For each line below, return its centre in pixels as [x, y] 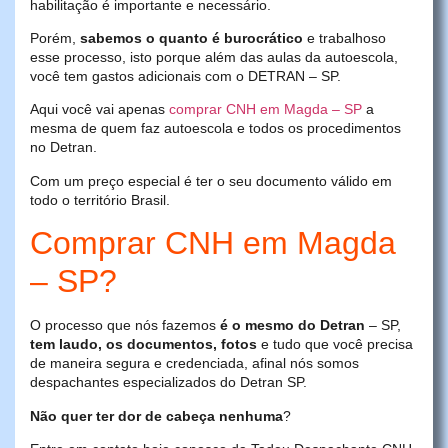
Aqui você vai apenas [99, 109]
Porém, [55, 38]
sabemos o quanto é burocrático [191, 38]
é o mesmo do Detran [292, 325]
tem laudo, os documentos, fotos [143, 344]
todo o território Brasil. [100, 199]
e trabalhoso [344, 38]
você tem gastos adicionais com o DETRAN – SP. [185, 76]
